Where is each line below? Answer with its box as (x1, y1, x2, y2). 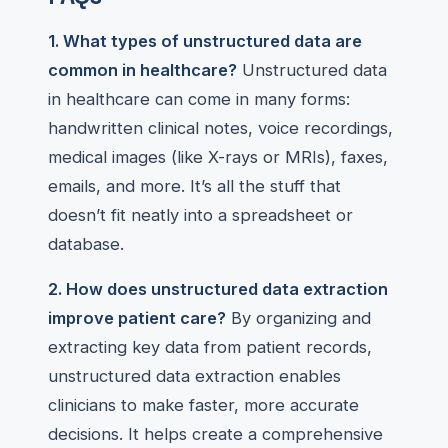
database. (48, 234, 124, 254)
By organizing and (226, 308, 371, 328)
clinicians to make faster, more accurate (48, 395, 359, 415)
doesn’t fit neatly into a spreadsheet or (48, 205, 353, 225)
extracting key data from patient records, (48, 337, 372, 357)
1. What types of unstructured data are (48, 31, 362, 51)
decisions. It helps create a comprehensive (48, 424, 383, 444)
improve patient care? (48, 308, 226, 328)
